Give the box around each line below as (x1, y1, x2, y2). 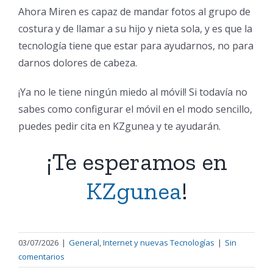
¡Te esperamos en (46, 147, 227, 176)
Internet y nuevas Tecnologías (103, 237, 214, 248)
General (69, 237, 99, 248)
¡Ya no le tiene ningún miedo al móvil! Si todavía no (18, 85, 247, 99)
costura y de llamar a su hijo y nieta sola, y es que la (18, 22, 252, 35)
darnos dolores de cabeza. (18, 56, 137, 69)
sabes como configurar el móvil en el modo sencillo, (18, 102, 252, 116)
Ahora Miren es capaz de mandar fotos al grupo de (18, 5, 250, 18)
